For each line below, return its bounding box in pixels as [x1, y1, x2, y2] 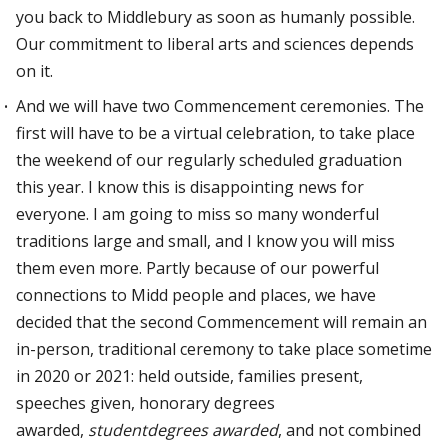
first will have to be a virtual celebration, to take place [16, 122, 415, 144]
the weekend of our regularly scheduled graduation [16, 149, 402, 171]
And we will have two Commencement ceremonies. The [16, 95, 424, 117]
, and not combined [278, 419, 421, 441]
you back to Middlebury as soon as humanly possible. [16, 6, 415, 28]
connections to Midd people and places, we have [16, 284, 376, 306]
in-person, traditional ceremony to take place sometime [16, 338, 432, 360]
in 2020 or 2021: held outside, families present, [16, 365, 363, 387]
